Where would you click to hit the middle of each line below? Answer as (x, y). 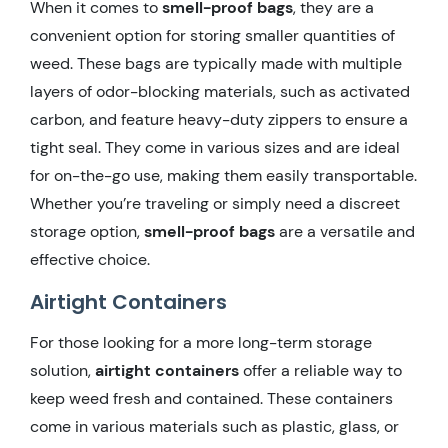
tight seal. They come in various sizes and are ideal (215, 147)
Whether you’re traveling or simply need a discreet (215, 203)
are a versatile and (345, 231)
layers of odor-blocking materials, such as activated (220, 91)
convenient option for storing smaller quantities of (212, 35)
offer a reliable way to (320, 370)
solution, (62, 370)
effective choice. (90, 259)
